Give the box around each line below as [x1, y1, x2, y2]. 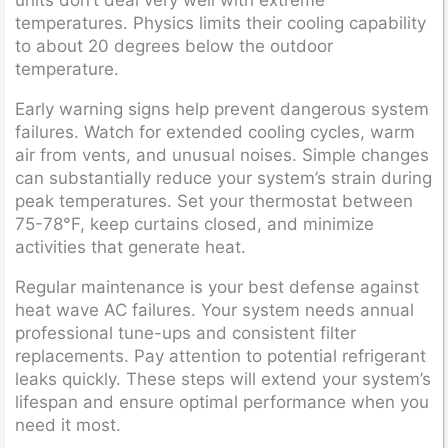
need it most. [15, 414, 121, 435]
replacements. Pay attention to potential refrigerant [15, 345, 426, 366]
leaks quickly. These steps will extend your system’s [15, 368, 431, 389]
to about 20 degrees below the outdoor [15, 35, 333, 56]
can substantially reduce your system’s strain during [15, 167, 432, 188]
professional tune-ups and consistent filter [15, 322, 356, 343]
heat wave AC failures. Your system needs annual [15, 299, 414, 320]
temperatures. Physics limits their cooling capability [15, 12, 426, 33]
